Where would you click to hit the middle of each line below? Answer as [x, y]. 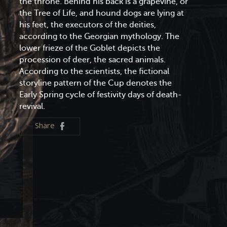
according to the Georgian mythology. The [100, 36]
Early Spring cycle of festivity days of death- [101, 94]
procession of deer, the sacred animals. [93, 60]
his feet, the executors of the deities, [88, 25]
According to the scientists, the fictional [94, 71]
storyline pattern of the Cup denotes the [96, 83]
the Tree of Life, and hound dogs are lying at [102, 13]
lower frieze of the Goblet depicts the [90, 48]
